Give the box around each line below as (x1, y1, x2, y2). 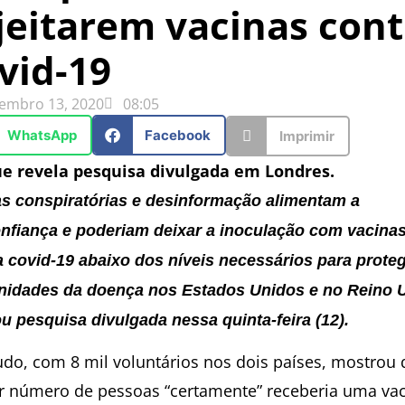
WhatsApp (6, 126, 77, 144)
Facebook (145, 126, 211, 144)
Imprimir (278, 127, 334, 145)
